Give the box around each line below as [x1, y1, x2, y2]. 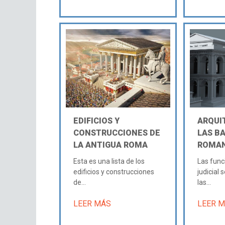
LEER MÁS [73, 198, 111, 208]
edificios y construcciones [73, 167, 155, 176]
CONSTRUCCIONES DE [73, 128, 161, 138]
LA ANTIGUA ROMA [73, 140, 148, 150]
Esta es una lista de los [73, 157, 145, 165]
